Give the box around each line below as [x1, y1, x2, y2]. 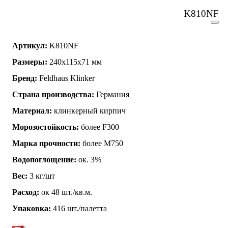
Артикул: [12, 41, 47, 50]
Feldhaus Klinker [37, 73, 95, 82]
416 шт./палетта [51, 204, 107, 213]
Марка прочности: [12, 138, 80, 148]
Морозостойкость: [12, 122, 79, 131]
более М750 [80, 138, 123, 148]
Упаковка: [12, 204, 51, 213]
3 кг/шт [27, 171, 55, 180]
